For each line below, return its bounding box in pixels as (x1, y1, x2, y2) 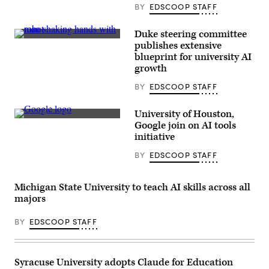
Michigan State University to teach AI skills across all (14, 181, 250, 195)
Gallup (14, 125, 37, 136)
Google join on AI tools (134, 119, 236, 133)
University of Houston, (134, 107, 234, 121)
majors (14, 192, 46, 206)
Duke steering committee (134, 28, 247, 41)
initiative (134, 130, 175, 144)
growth (134, 62, 167, 76)
